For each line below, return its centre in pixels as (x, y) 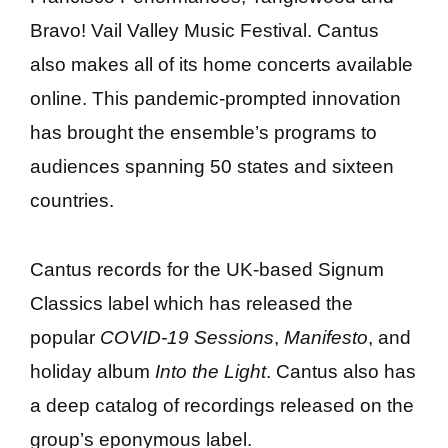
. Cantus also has (341, 371)
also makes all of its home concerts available (221, 65)
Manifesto (326, 337)
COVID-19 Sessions (187, 337)
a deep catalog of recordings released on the (222, 405)
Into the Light (210, 371)
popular (65, 337)
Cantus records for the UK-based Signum (207, 269)
